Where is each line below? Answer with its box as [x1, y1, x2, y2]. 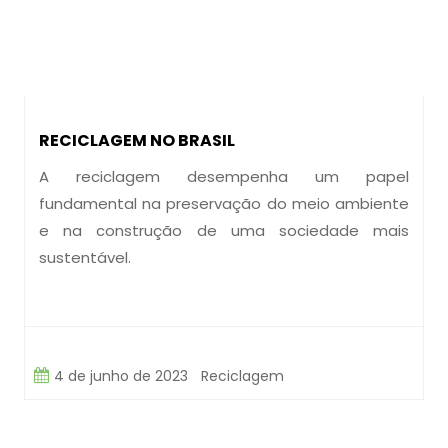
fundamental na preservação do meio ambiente [39, 193, 409, 214]
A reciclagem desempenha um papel [39, 166, 409, 187]
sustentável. [39, 247, 131, 268]
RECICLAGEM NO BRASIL [39, 129, 235, 152]
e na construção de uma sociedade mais [39, 220, 409, 241]
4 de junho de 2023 [50, 366, 188, 386]
